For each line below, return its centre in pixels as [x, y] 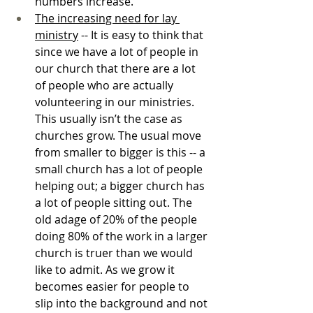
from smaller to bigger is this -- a [122, 152]
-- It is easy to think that [142, 35]
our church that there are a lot [117, 68]
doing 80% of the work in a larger [123, 236]
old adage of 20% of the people [117, 219]
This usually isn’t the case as [110, 118]
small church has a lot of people [120, 169]
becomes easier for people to [114, 286]
